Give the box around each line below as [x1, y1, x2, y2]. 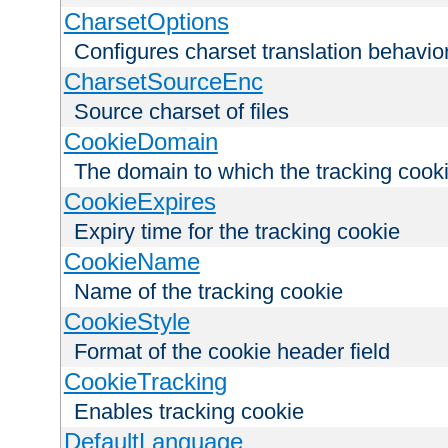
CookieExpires [63, 188, 216, 216]
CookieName [63, 248, 200, 276]
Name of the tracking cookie [74, 279, 343, 305]
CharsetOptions [63, 8, 229, 36]
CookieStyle [63, 308, 190, 336]
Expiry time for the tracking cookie [74, 219, 400, 245]
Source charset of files [74, 99, 289, 125]
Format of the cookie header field [74, 339, 390, 365]
